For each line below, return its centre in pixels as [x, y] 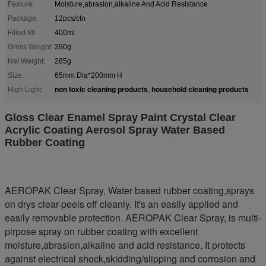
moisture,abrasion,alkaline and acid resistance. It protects [125, 245]
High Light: [25, 89]
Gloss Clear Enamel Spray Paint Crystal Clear [120, 117]
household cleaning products [200, 89]
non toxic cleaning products [101, 89]
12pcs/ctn [70, 18]
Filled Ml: [22, 32]
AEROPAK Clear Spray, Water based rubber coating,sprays [129, 190]
